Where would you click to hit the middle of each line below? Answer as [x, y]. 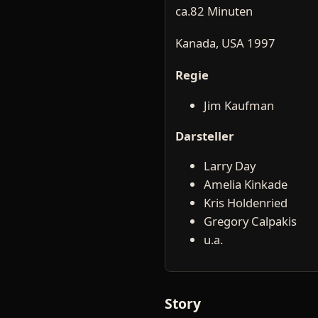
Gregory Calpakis [250, 221]
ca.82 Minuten [214, 11]
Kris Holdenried [246, 203]
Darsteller [205, 136]
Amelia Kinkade [246, 185]
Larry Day [230, 166]
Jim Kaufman [239, 105]
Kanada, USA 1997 [225, 43]
